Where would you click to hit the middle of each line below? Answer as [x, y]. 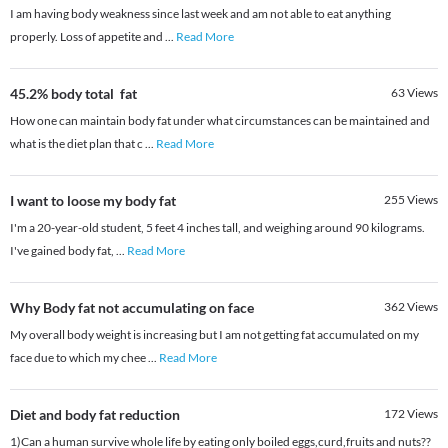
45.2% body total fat [73, 94]
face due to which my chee [79, 358]
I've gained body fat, [63, 251]
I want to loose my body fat [93, 201]
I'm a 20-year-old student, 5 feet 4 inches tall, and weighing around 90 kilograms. [217, 228]
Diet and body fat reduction [95, 415]
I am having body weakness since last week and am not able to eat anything [200, 14]
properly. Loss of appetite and [87, 37]
